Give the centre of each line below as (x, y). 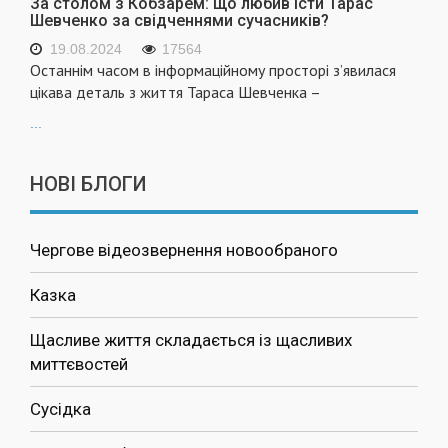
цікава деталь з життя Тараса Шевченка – (175, 92)
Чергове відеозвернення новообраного (184, 250)
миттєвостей (79, 364)
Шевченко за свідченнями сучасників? (179, 21)
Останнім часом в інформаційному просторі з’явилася (213, 70)
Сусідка (60, 409)
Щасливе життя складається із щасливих (191, 340)
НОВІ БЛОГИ (88, 184)
